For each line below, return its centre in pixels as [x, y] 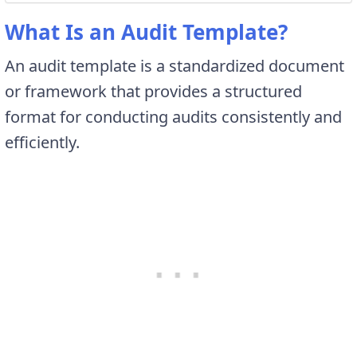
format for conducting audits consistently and [173, 116]
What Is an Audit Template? [146, 31]
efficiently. [42, 142]
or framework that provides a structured [153, 91]
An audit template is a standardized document [175, 65]
